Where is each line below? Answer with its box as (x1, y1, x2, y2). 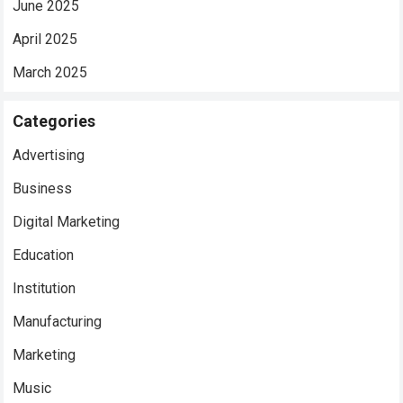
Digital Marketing (13, 212, 121, 230)
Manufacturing (13, 312, 103, 330)
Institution (13, 279, 76, 297)
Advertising (13, 146, 85, 164)
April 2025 (13, 30, 78, 48)
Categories (13, 111, 96, 130)
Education (13, 246, 75, 264)
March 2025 (13, 63, 88, 81)
